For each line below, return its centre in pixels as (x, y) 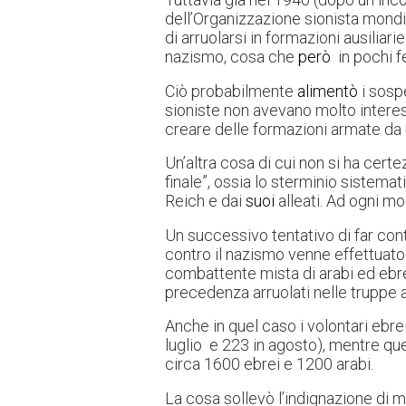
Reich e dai (205, 201)
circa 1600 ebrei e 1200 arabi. (269, 364)
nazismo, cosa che (232, 57)
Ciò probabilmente (231, 91)
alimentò (328, 91)
